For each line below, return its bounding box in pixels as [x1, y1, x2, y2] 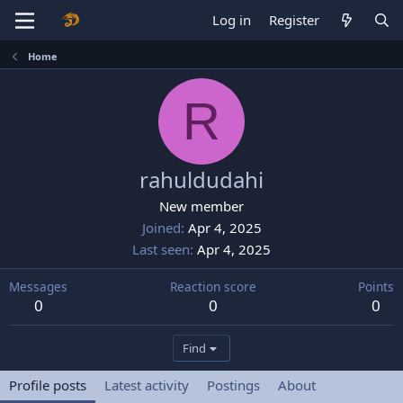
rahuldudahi [139, 165, 264, 194]
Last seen [132, 240, 190, 258]
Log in [212, 11, 252, 29]
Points [358, 278, 394, 295]
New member [159, 197, 244, 215]
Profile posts [9, 376, 86, 394]
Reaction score [169, 278, 256, 295]
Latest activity [104, 376, 189, 394]
